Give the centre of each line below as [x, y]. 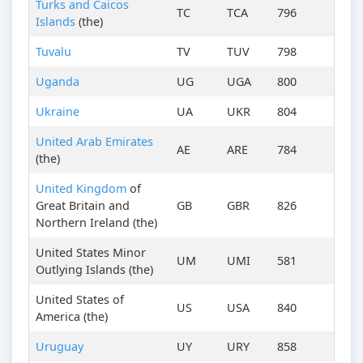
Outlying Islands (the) [94, 270]
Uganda [58, 82]
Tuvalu [53, 52]
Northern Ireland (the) [96, 223]
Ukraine [58, 112]
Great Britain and [83, 206]
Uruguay [60, 347]
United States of [80, 300]
